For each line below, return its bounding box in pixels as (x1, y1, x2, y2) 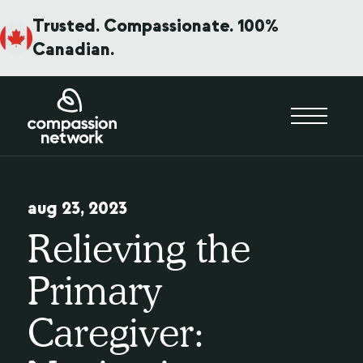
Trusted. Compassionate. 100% (32, 15, 279, 37)
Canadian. (32, 38, 114, 61)
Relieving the (27, 225, 250, 272)
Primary (27, 267, 161, 314)
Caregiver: (27, 310, 204, 357)
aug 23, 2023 (27, 197, 127, 220)
